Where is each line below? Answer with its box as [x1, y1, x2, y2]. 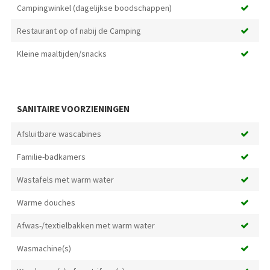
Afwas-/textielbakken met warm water [16, 219, 155, 231]
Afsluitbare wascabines [16, 128, 101, 139]
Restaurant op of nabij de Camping [16, 25, 141, 36]
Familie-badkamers [16, 151, 86, 162]
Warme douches [16, 196, 75, 208]
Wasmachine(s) [16, 242, 71, 254]
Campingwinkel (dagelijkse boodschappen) [16, 2, 172, 13]
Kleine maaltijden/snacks [16, 48, 107, 59]
